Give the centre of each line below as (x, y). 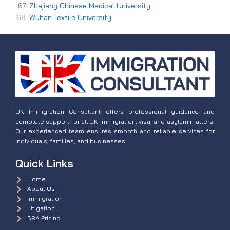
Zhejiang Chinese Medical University (90, 6)
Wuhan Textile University (70, 18)
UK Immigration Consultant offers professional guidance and (115, 112)
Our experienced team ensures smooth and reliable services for (115, 131)
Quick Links (44, 164)
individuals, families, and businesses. (71, 141)
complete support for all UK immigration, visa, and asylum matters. (115, 122)
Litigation (41, 208)
